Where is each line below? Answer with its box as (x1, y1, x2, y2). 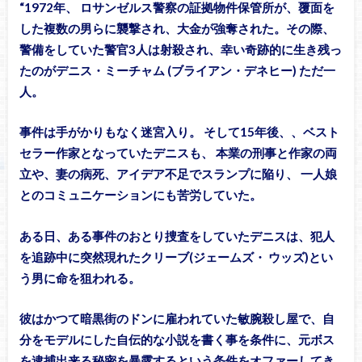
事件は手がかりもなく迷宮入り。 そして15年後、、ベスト (19, 124, 339, 140)
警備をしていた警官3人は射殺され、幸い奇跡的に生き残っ (19, 41, 342, 57)
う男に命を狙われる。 (19, 270, 141, 285)
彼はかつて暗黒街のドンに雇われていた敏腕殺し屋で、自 (19, 311, 335, 326)
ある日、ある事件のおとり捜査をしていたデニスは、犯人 (19, 228, 335, 243)
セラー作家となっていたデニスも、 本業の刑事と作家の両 (19, 145, 337, 161)
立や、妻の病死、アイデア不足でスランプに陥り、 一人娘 (19, 166, 337, 182)
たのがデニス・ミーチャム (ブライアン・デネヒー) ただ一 (19, 62, 335, 78)
